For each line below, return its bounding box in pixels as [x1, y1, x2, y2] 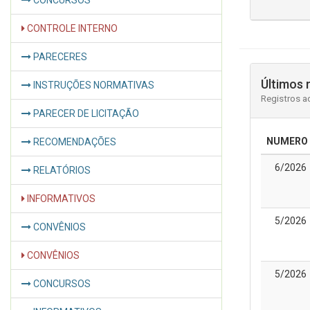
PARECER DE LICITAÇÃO [31, 108, 139, 119]
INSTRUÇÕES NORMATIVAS [31, 80, 154, 91]
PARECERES [31, 51, 87, 62]
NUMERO [266, 136, 308, 147]
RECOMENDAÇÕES [31, 136, 116, 147]
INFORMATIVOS [25, 193, 95, 204]
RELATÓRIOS [31, 165, 91, 176]
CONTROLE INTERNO [25, 23, 118, 34]
